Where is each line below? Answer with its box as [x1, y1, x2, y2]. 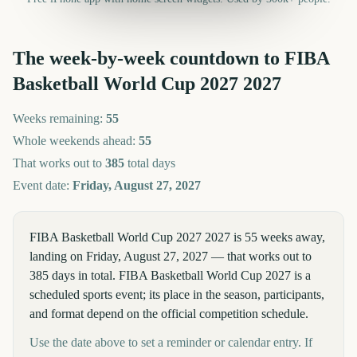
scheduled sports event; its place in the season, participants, [29, 288, 324, 301]
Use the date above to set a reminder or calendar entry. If [29, 335, 312, 349]
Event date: [13, 178, 73, 192]
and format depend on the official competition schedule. [29, 307, 308, 320]
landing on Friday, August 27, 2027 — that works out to [29, 249, 312, 263]
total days [124, 156, 175, 170]
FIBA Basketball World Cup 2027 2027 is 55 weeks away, [29, 230, 325, 244]
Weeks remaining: [13, 112, 106, 125]
